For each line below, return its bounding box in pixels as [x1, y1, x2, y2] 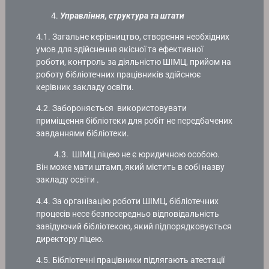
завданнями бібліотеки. [36, 128, 130, 139]
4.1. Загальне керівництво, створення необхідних [36, 31, 230, 41]
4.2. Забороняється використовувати [36, 103, 187, 113]
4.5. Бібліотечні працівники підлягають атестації [36, 255, 225, 265]
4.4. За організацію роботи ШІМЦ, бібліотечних [36, 196, 219, 206]
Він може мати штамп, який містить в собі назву [36, 162, 227, 172]
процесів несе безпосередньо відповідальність [36, 208, 220, 219]
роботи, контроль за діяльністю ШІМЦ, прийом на [36, 56, 232, 67]
